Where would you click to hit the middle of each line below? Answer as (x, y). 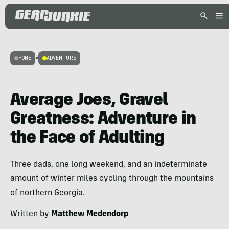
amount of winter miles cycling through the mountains (112, 179)
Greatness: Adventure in (103, 120)
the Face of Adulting (87, 139)
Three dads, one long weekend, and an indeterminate (109, 165)
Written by (31, 214)
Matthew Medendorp (90, 214)
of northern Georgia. (48, 193)
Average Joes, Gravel (89, 101)
